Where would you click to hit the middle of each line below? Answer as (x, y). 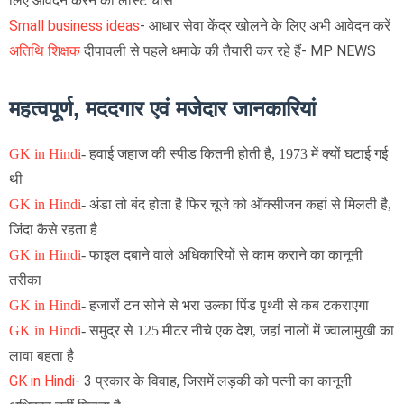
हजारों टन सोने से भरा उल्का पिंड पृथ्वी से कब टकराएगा (229, 305)
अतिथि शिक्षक (46, 50)
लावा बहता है (41, 355)
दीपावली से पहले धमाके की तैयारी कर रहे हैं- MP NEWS (230, 50)
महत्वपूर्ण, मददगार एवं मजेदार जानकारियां (162, 108)
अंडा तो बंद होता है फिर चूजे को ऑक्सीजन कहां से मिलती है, (240, 204)
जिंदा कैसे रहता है (53, 229)
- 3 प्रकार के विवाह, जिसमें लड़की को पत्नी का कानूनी (213, 381)
